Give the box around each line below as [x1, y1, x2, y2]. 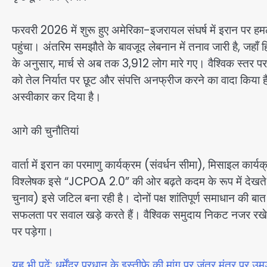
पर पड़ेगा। [12, 223, 54, 240]
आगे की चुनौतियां [12, 122, 79, 139]
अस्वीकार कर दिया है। [12, 89, 101, 105]
